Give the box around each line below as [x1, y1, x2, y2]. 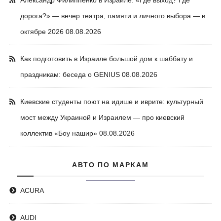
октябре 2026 [20, 28, 64, 36]
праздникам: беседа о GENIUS [20, 71, 120, 79]
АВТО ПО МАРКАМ [72, 160, 149, 171]
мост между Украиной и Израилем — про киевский [20, 113, 185, 122]
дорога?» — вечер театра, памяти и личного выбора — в [20, 12, 206, 20]
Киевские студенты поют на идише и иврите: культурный [20, 98, 204, 106]
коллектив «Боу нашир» [20, 129, 98, 138]
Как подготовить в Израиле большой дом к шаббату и [20, 55, 193, 63]
